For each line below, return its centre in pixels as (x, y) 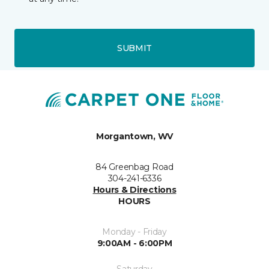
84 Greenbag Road (134, 167)
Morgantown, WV (134, 137)
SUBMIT (134, 48)
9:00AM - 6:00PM (134, 243)
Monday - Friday (134, 232)
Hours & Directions (134, 190)
